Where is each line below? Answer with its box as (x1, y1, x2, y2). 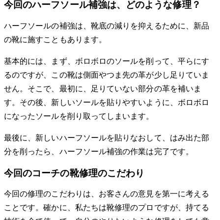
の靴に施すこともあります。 (4, 35, 107, 44)
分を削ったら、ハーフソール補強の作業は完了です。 (4, 147, 193, 156)
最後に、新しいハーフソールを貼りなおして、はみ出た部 (4, 134, 210, 142)
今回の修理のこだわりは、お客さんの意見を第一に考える (4, 190, 210, 198)
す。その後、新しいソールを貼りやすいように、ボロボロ (4, 98, 210, 107)
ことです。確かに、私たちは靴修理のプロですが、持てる (4, 203, 210, 212)
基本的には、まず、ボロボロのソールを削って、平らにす (4, 57, 210, 65)
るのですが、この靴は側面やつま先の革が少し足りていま (4, 71, 210, 79)
